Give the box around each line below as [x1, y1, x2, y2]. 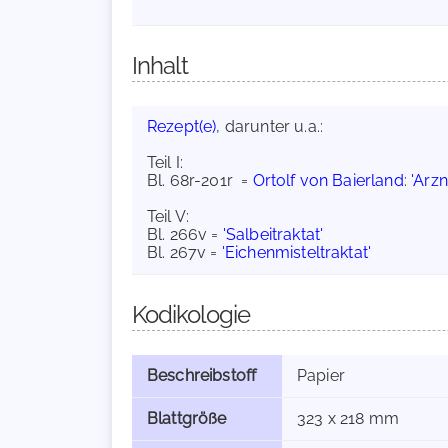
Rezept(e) [147, 117, 217, 136]
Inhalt [132, 51, 188, 80]
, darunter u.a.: [216, 117, 324, 136]
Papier [297, 366, 345, 385]
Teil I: [147, 153, 184, 172]
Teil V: [147, 207, 190, 226]
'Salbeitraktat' [222, 225, 324, 244]
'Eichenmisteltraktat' [221, 243, 372, 262]
